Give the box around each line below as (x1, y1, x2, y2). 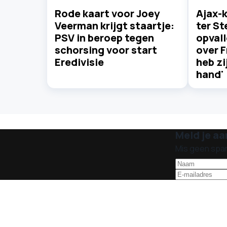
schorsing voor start (55, 43, 157, 57)
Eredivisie (55, 55, 104, 69)
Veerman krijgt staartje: (55, 19, 174, 33)
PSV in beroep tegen (55, 31, 154, 45)
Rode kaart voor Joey (55, 7, 160, 21)
